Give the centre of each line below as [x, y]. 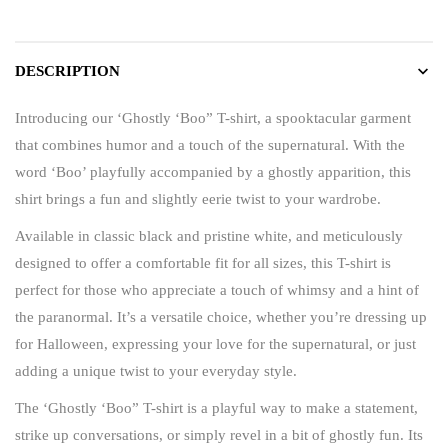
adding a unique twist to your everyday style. [156, 370]
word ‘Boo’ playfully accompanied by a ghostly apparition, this [213, 171]
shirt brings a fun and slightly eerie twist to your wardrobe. [198, 198]
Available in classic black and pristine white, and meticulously [209, 235]
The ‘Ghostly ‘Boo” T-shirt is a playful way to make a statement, [216, 407]
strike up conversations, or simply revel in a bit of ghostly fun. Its [219, 434]
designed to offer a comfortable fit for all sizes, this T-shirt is [203, 262]
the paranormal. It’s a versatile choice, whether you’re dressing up [221, 316]
